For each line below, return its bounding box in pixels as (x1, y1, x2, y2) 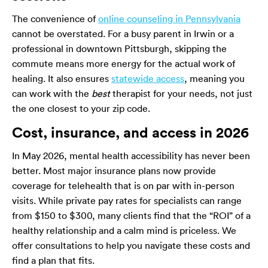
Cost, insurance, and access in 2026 (12, 123, 249, 141)
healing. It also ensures (12, 72, 111, 84)
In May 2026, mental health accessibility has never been (12, 149, 250, 162)
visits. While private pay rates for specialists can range (12, 194, 242, 206)
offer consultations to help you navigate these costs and (12, 239, 250, 251)
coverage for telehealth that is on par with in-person (12, 179, 234, 191)
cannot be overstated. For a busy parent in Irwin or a (12, 27, 234, 39)
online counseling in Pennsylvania (98, 12, 240, 25)
